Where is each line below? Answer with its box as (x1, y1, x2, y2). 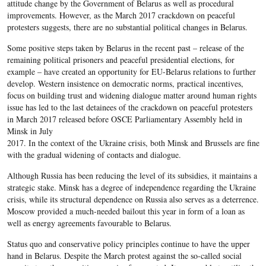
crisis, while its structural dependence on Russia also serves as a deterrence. (7, 194, 259, 205)
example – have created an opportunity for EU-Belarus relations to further (7, 66, 256, 77)
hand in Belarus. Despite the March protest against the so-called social (7, 250, 242, 261)
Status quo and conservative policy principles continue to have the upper (7, 238, 250, 249)
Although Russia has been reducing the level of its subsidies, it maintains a (7, 170, 257, 181)
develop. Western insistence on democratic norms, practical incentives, (7, 78, 243, 89)
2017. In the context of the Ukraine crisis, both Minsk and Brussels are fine (7, 137, 259, 148)
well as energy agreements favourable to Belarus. (7, 217, 172, 229)
